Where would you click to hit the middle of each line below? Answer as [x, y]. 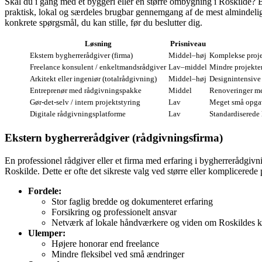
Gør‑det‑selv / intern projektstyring [85, 102]
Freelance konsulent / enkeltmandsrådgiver [98, 67]
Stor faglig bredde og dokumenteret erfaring [132, 201]
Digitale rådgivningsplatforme [78, 114]
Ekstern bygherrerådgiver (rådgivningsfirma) [114, 137]
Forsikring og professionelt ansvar [114, 212]
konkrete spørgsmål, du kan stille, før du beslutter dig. [104, 23]
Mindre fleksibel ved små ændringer [118, 254]
